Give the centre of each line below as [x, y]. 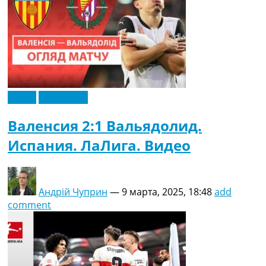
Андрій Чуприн [73, 191]
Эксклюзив [63, 97]
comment [29, 205]
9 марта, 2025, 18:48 [167, 191]
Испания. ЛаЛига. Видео [99, 145]
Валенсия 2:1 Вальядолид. [105, 125]
